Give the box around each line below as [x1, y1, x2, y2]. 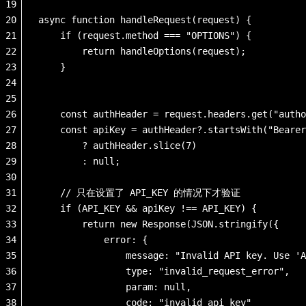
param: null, [38, 281, 191, 292]
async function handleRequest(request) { [38, 14, 251, 25]
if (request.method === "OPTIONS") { [38, 29, 251, 41]
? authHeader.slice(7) [38, 139, 202, 151]
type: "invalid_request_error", [38, 265, 290, 277]
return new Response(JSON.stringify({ [38, 218, 279, 229]
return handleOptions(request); [38, 45, 246, 57]
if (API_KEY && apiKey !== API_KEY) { [38, 202, 257, 214]
